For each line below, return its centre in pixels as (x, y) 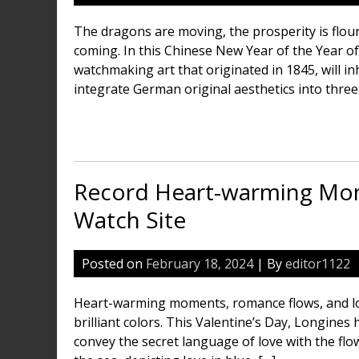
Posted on (114, 264)
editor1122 (318, 264)
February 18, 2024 (200, 264)
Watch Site (130, 220)
